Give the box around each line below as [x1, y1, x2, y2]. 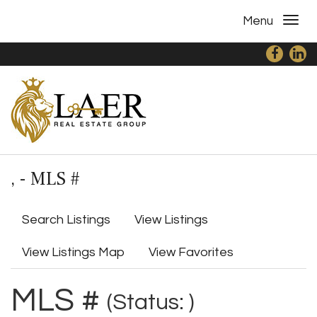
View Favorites [149, 246, 234, 259]
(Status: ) [107, 291, 195, 314]
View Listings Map [22, 246, 125, 259]
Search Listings [22, 213, 110, 226]
